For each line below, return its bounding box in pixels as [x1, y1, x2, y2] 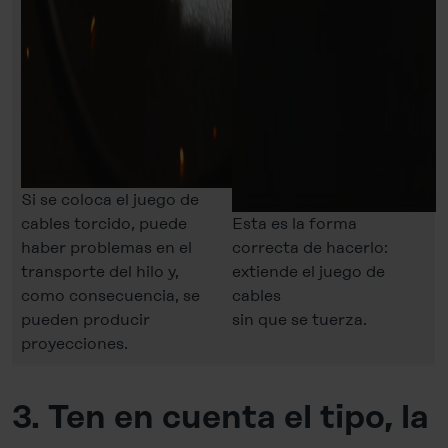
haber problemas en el [21, 237, 192, 257]
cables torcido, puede [21, 213, 187, 233]
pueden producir [21, 309, 150, 329]
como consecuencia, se [21, 285, 200, 305]
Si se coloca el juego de [21, 189, 199, 209]
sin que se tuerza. [232, 309, 367, 329]
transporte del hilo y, [21, 261, 179, 281]
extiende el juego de [232, 261, 385, 281]
